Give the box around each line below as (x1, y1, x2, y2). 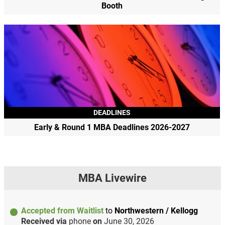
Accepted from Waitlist (21, 205, 105, 215)
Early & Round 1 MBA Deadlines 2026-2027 (34, 122, 190, 132)
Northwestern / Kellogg (114, 205, 198, 215)
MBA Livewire (78, 171, 147, 184)
